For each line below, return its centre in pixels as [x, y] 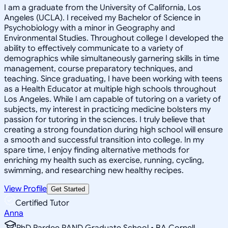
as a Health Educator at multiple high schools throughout [110, 89]
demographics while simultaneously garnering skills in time [112, 58]
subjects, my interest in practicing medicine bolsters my [107, 109]
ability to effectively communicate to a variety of [94, 48]
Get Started [68, 189]
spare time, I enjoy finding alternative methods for [97, 150]
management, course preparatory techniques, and [98, 68]
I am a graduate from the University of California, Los [103, 7]
